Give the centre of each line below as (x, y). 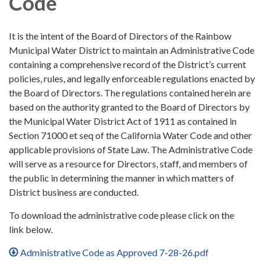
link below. (33, 230)
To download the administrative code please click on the (122, 215)
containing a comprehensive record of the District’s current (127, 64)
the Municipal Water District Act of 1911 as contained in (123, 121)
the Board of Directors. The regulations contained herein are (130, 93)
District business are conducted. (74, 192)
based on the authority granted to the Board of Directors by (129, 107)
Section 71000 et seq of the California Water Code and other (130, 135)
